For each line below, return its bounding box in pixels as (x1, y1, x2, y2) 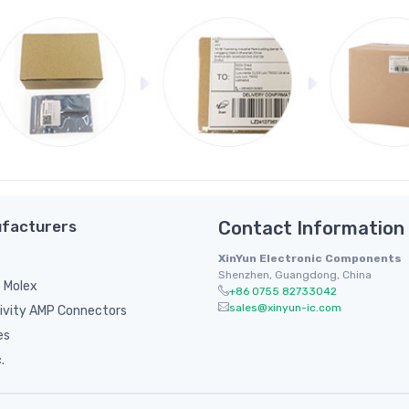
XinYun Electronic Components (218, 251, 402, 265)
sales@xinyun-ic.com (229, 300, 341, 314)
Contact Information (218, 216, 404, 239)
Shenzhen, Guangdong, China (218, 267, 372, 281)
